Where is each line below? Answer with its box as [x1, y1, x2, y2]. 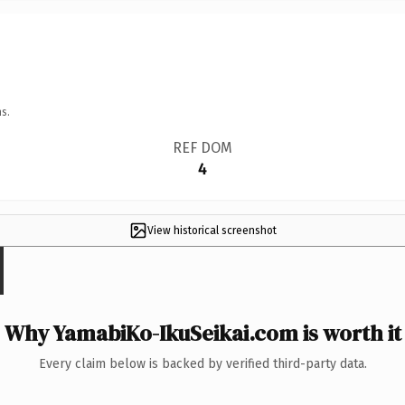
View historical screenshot [146, 223, 277, 237]
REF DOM [172, 138, 232, 156]
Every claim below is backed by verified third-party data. [38, 355, 367, 372]
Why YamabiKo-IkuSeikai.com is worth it [4, 317, 401, 348]
